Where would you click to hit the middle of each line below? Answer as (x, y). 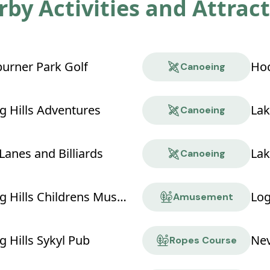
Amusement (203, 197)
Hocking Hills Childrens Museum (121, 197)
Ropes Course (203, 240)
